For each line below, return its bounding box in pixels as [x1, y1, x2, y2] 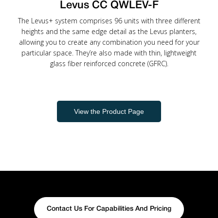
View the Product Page [74, 108, 144, 115]
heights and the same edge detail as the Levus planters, [21, 27, 197, 36]
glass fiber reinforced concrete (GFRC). [50, 59, 168, 68]
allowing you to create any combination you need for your [18, 37, 200, 47]
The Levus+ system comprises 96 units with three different [18, 16, 200, 25]
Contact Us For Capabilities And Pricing [47, 206, 171, 212]
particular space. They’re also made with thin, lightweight [21, 48, 197, 57]
